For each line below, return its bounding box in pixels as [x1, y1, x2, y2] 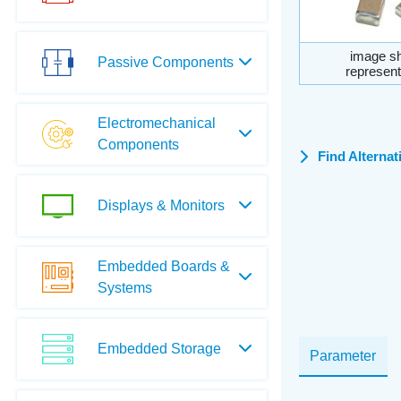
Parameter [310, 347, 376, 363]
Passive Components [97, 54, 234, 70]
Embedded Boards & [97, 258, 230, 274]
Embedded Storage [97, 340, 221, 356]
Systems [97, 279, 152, 295]
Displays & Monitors [97, 197, 225, 213]
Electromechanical [97, 115, 216, 131]
